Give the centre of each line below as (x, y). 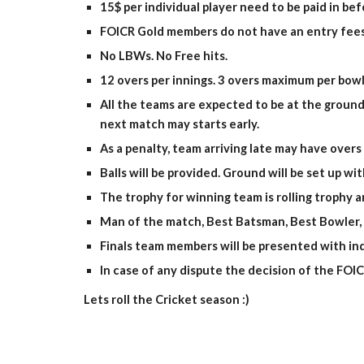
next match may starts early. (179, 124)
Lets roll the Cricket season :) (166, 299)
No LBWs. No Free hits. (163, 56)
